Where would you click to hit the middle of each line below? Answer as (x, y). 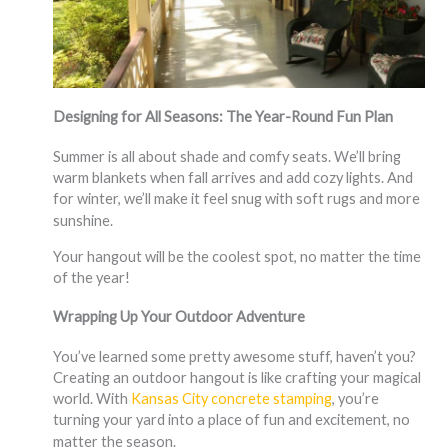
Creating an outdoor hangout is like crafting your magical (236, 377)
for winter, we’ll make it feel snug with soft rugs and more (236, 199)
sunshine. (82, 221)
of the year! (91, 277)
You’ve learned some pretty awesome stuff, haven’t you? (234, 356)
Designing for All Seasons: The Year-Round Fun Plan (222, 117)
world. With (91, 398)
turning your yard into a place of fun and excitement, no (231, 419)
